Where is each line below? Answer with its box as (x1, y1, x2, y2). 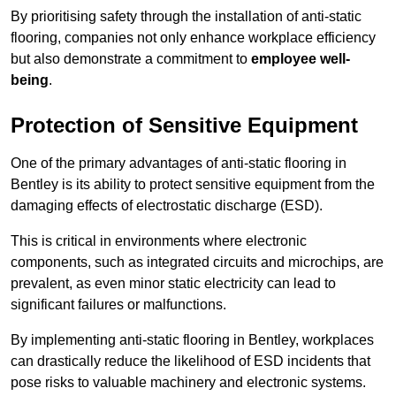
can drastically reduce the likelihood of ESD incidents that (11, 354, 370, 369)
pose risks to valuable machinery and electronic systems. (11, 375, 366, 391)
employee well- (251, 51, 350, 67)
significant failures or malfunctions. (11, 297, 226, 313)
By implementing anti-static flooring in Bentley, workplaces (11, 332, 374, 348)
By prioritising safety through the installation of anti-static (11, 9, 362, 25)
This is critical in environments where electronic (11, 233, 307, 249)
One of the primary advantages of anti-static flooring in (11, 156, 346, 171)
